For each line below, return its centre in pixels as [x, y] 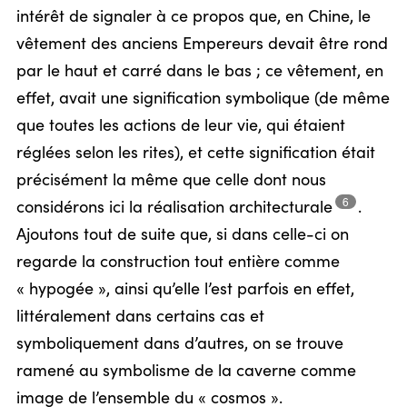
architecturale [281, 208]
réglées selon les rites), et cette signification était [196, 154]
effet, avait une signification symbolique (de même [203, 99]
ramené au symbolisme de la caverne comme [186, 372]
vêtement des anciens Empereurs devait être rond [202, 45]
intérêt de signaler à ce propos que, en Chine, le [194, 17]
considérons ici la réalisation [123, 208]
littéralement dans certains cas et [140, 317]
